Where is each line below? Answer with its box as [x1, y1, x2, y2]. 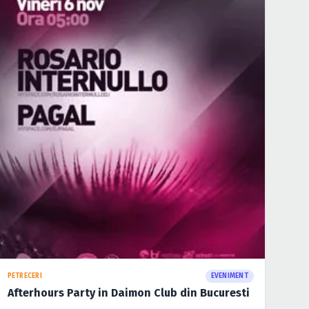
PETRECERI [7, 272, 42, 281]
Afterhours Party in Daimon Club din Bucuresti [7, 286, 250, 300]
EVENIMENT [210, 272, 248, 281]
